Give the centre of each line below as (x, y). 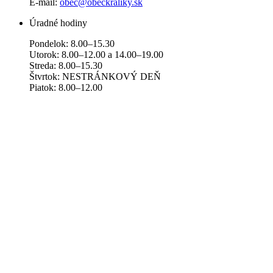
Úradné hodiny (58, 23)
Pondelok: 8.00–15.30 (72, 43)
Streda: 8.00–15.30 (66, 65)
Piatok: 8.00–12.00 (66, 87)
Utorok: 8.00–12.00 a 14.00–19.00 (96, 54)
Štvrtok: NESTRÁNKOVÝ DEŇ (95, 76)
